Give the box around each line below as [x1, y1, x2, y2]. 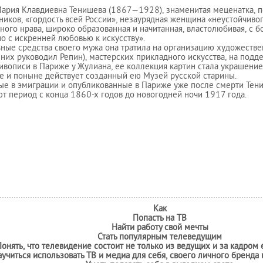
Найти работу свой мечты [111, 222, 208, 234]
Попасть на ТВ [133, 213, 187, 224]
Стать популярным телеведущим [97, 232, 222, 243]
